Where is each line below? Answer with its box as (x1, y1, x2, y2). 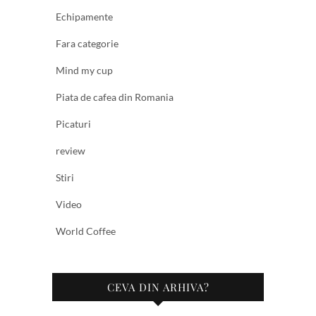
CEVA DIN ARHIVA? (107, 280, 209, 295)
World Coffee (56, 225, 116, 238)
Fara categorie (56, 37, 119, 50)
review (56, 145, 85, 157)
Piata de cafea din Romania (56, 91, 174, 104)
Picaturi (56, 118, 91, 130)
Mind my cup (56, 64, 113, 77)
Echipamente (56, 11, 113, 23)
